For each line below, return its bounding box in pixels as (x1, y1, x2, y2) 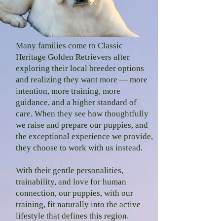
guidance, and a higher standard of (16, 98, 137, 107)
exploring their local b (16, 64, 94, 73)
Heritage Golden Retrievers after (16, 52, 130, 62)
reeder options (94, 64, 144, 73)
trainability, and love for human (16, 177, 126, 186)
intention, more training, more (16, 86, 120, 96)
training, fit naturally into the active (16, 200, 141, 209)
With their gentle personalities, (16, 166, 123, 175)
